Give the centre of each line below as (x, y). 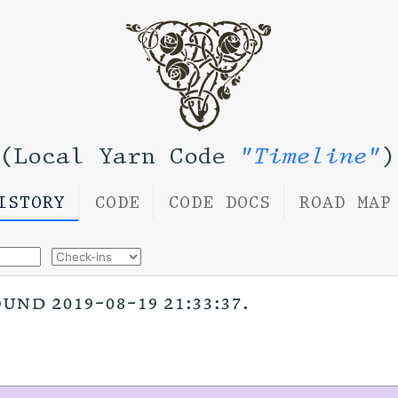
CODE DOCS (219, 202)
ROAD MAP (345, 202)
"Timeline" (310, 156)
